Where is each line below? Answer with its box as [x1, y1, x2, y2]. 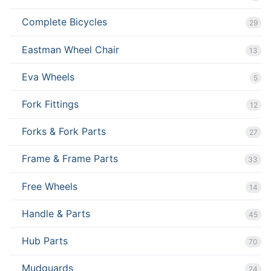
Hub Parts [22, 234, 68, 247]
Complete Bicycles [22, 16, 107, 28]
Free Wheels [22, 180, 77, 192]
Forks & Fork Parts [22, 125, 106, 138]
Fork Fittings [22, 97, 79, 110]
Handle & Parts [22, 207, 90, 220]
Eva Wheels [22, 70, 74, 83]
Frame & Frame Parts [22, 152, 118, 165]
